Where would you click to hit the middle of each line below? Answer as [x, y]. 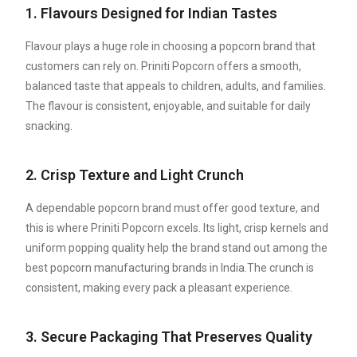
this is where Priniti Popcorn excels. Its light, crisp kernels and [177, 228]
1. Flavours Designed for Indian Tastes [152, 14]
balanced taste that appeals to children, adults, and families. [176, 86]
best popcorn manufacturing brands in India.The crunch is [170, 268]
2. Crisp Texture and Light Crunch [135, 175]
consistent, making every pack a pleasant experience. [159, 288]
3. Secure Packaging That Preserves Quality [169, 337]
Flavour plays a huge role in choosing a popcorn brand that [171, 47]
